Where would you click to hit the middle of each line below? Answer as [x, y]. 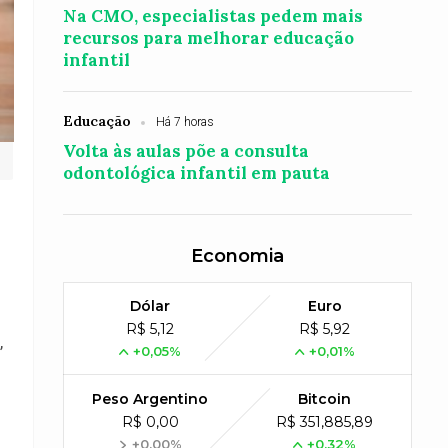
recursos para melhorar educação [209, 38]
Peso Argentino [150, 399]
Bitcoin [325, 399]
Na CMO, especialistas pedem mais [213, 16]
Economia [237, 256]
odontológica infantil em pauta [197, 173]
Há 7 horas [185, 122]
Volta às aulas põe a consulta [186, 151]
